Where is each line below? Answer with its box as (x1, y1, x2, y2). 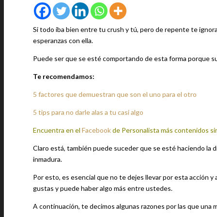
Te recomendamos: (33, 72, 94, 80)
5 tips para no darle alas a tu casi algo (33, 108, 143, 116)
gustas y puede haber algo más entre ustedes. (33, 184, 172, 192)
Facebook (82, 126, 111, 134)
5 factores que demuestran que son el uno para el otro (33, 90, 197, 98)
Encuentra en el (33, 126, 80, 134)
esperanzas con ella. (33, 36, 93, 45)
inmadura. (33, 155, 62, 163)
